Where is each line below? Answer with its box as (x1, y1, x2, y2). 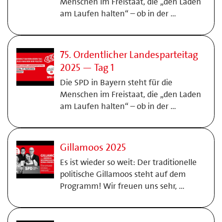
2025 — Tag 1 (59, 61, 114, 74)
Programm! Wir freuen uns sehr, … (59, 180, 184, 191)
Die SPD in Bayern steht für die (59, 77, 172, 88)
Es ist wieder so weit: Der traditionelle (59, 157, 197, 167)
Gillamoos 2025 (59, 141, 126, 154)
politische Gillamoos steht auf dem (59, 168, 186, 179)
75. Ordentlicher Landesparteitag (59, 48, 198, 61)
